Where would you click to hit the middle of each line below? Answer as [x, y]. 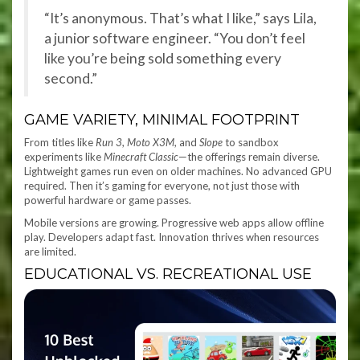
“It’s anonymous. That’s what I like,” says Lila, [180, 18]
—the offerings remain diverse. [249, 157]
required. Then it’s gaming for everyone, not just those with [162, 186]
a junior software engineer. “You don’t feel [175, 39]
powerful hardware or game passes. [108, 200]
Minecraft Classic [141, 157]
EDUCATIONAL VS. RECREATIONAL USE [168, 274]
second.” [71, 79]
